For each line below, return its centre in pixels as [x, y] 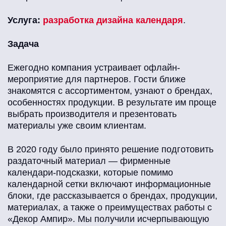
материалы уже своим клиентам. [77, 126]
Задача [23, 44]
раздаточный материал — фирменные [89, 161]
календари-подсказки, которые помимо [90, 173]
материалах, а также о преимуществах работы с [110, 208]
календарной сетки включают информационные [109, 184]
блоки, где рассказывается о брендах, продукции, [112, 196]
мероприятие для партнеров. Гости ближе [97, 79]
